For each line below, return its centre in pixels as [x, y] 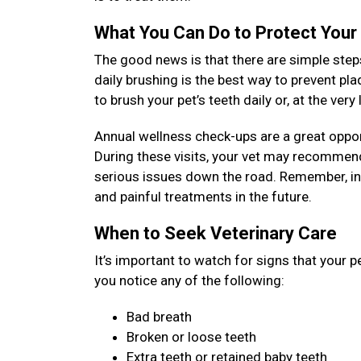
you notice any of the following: [189, 280]
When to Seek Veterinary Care [218, 233]
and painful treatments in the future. [205, 197]
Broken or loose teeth [191, 337]
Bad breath [159, 317]
